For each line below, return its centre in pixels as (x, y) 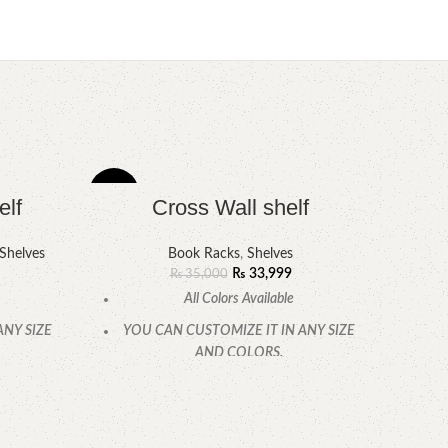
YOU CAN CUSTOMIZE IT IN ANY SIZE (239, 331)
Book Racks (204, 254)
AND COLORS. (239, 353)
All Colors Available (239, 299)
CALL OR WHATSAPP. (239, 385)
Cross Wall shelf (230, 208)
